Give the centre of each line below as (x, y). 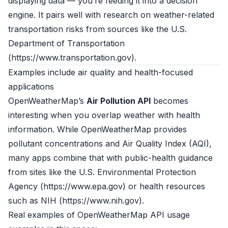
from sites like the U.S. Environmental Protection (102, 172)
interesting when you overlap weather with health (104, 115)
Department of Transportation (66, 43)
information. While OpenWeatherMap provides (97, 129)
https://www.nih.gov (101, 201)
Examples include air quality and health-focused (101, 72)
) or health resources (164, 186)
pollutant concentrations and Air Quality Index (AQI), (110, 144)
